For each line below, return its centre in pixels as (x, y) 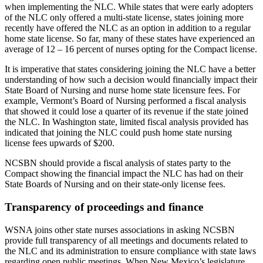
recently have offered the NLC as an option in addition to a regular (128, 28)
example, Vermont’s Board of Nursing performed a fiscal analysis (125, 101)
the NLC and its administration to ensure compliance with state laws (130, 251)
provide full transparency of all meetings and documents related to (126, 240)
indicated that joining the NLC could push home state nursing (118, 133)
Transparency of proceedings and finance (104, 207)
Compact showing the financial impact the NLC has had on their (124, 174)
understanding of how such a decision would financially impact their (131, 80)
